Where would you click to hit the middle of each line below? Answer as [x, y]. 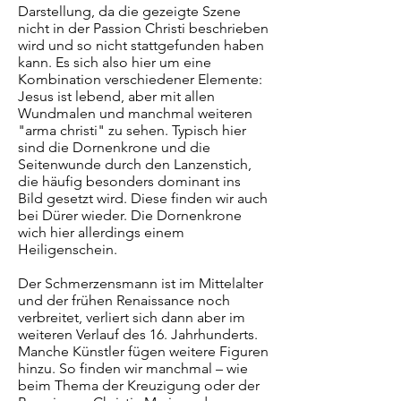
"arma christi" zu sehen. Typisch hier [132, 130]
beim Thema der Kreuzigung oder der [139, 385]
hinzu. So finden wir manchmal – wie [133, 368]
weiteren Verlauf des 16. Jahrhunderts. [138, 334]
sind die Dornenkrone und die [114, 147]
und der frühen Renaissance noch [124, 300]
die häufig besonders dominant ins [129, 181]
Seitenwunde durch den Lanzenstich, [135, 164]
